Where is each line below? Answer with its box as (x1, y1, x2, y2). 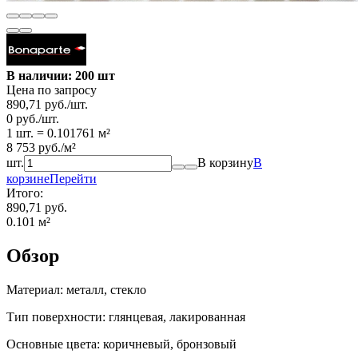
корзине (6, 171, 50, 185)
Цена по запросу (6, 82, 97, 97)
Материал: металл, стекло (6, 282, 146, 296)
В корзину (197, 155, 253, 169)
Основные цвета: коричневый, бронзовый (6, 336, 237, 351)
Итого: (6, 185, 43, 200)
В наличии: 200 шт (6, 68, 115, 82)
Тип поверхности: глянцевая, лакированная (6, 309, 245, 324)
